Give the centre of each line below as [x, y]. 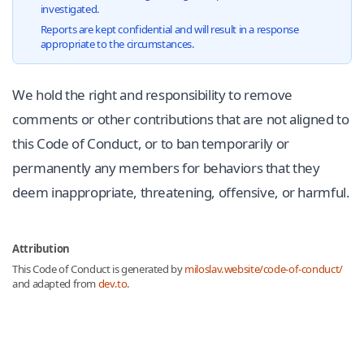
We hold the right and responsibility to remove [152, 94]
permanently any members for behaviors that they [166, 167]
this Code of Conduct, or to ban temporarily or [151, 143]
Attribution [41, 248]
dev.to [113, 284]
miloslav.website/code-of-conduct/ [264, 269]
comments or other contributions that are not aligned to [181, 119]
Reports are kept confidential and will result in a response [169, 29]
